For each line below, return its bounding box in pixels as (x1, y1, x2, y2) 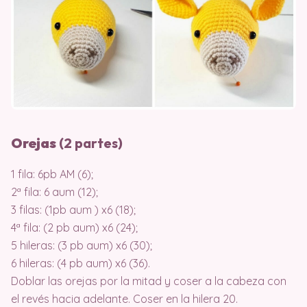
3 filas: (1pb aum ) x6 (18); (11, 203, 136, 217)
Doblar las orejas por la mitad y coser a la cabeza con (11, 274, 286, 288)
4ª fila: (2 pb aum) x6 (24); (11, 221, 138, 235)
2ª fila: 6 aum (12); (11, 185, 98, 199)
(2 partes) (56, 134, 123, 152)
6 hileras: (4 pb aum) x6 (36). (11, 256, 150, 271)
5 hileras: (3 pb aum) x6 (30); (11, 238, 152, 253)
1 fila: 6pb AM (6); (11, 167, 93, 182)
